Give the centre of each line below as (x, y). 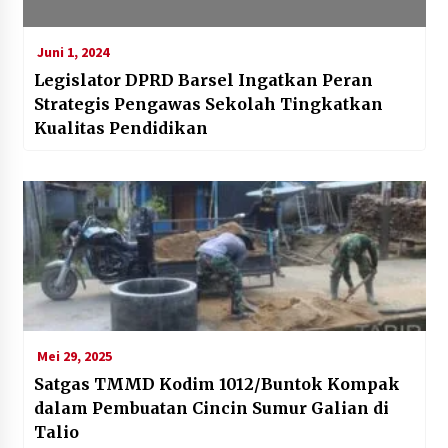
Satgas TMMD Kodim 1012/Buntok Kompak (216, 383)
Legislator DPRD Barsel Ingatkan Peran (203, 79)
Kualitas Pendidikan (120, 127)
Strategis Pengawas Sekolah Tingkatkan (208, 103)
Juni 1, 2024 (71, 51)
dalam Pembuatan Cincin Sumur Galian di (211, 407)
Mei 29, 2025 (72, 355)
